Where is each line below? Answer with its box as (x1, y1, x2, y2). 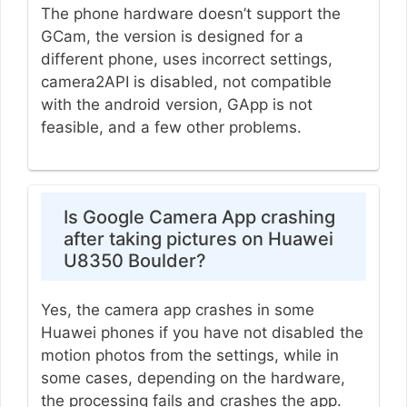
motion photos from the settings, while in (40, 346, 339, 365)
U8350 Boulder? (63, 250, 206, 273)
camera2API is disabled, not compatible (40, 72, 332, 91)
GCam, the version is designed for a (40, 26, 303, 45)
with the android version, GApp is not (40, 94, 313, 114)
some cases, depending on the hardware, (40, 369, 345, 388)
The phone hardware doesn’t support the (40, 4, 341, 23)
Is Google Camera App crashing (63, 206, 335, 229)
